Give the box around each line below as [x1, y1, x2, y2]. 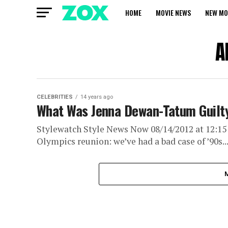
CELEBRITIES [37, 94, 73, 100]
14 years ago [80, 94, 113, 100]
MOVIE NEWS [156, 7, 191, 18]
